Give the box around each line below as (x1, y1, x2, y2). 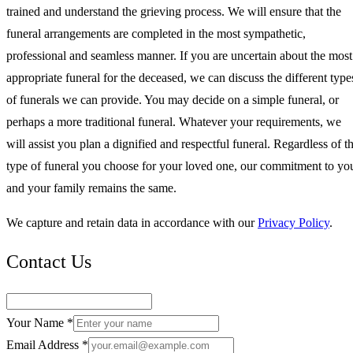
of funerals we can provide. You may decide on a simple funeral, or (6, 92, 339, 106)
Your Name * (6, 315, 73, 329)
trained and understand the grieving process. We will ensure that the (6, 4, 341, 18)
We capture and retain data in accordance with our (6, 215, 255, 229)
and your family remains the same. (6, 180, 176, 195)
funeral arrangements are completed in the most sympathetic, (6, 26, 306, 40)
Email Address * (6, 337, 88, 351)
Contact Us (6, 251, 91, 272)
